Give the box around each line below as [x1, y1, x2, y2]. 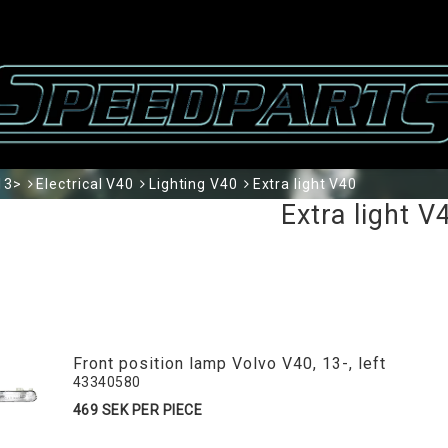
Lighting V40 [148, 176, 238, 193]
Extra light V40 [252, 176, 358, 193]
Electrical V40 [36, 176, 135, 193]
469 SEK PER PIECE [72, 402, 203, 419]
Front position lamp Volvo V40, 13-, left [72, 354, 386, 374]
